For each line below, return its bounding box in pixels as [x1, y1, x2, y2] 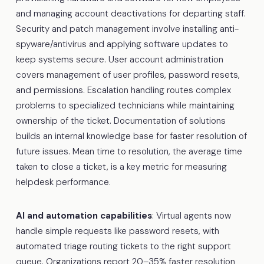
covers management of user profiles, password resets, [15, 68, 240, 81]
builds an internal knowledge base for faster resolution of [15, 130, 247, 142]
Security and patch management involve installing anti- [15, 22, 239, 35]
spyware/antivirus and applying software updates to [15, 38, 228, 50]
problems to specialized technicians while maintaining [15, 99, 235, 111]
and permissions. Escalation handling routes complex [15, 84, 231, 96]
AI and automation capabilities [15, 209, 152, 222]
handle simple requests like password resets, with [15, 225, 219, 237]
